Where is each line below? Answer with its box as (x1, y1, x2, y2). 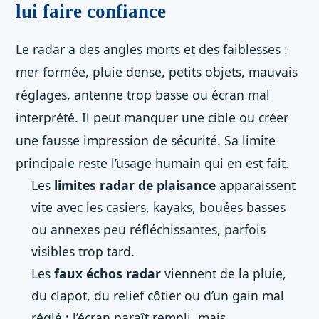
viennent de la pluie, (161, 265, 286, 282)
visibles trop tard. (31, 243, 135, 260)
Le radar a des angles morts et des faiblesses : (16, 41, 288, 58)
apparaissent (216, 177, 296, 194)
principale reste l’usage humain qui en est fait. (16, 155, 289, 172)
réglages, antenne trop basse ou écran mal (16, 86, 270, 103)
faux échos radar (54, 265, 161, 282)
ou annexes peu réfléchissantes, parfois (31, 221, 266, 238)
